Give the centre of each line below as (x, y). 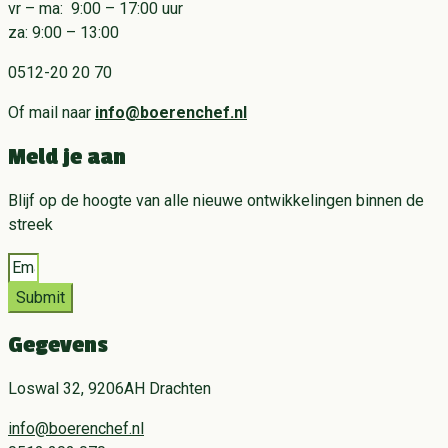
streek (30, 224)
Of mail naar (51, 112)
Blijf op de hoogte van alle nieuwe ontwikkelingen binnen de (216, 200)
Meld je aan (67, 156)
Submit (40, 297)
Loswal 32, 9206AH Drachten (109, 388)
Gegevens (58, 344)
